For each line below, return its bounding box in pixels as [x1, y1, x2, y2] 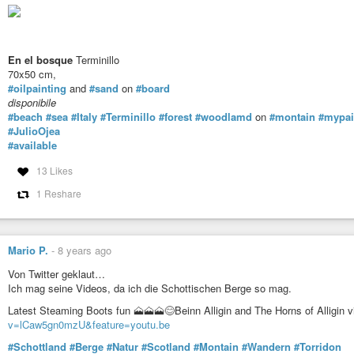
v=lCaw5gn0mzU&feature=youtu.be [8, 316, 170, 332]
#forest [159, 108, 192, 124]
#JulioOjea [8, 122, 60, 138]
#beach [8, 108, 43, 124]
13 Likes [36, 164, 73, 178]
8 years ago [58, 243, 111, 258]
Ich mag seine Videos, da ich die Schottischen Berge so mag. [8, 280, 292, 296]
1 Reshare [36, 186, 81, 201]
